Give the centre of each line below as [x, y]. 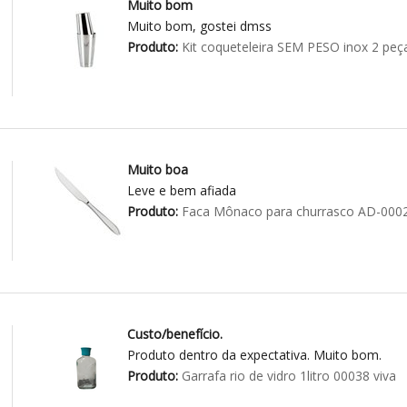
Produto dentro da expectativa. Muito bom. [254, 355]
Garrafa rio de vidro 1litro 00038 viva [287, 376]
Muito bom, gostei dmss [199, 26]
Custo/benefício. [174, 334]
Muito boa [157, 170]
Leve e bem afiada [181, 191]
